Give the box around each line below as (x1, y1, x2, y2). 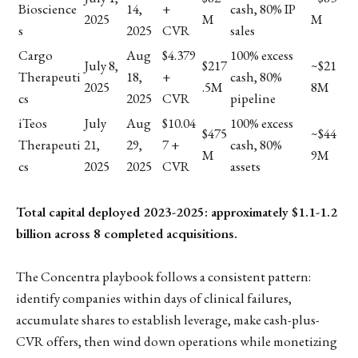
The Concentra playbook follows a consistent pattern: (16, 268, 311, 286)
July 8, (84, 57, 118, 75)
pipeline (230, 89, 276, 108)
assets (230, 157, 261, 176)
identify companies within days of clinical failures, (16, 289, 292, 308)
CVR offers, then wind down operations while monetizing (16, 332, 337, 351)
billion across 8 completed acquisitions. (16, 225, 237, 243)
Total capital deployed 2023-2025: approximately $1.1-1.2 (16, 203, 337, 221)
